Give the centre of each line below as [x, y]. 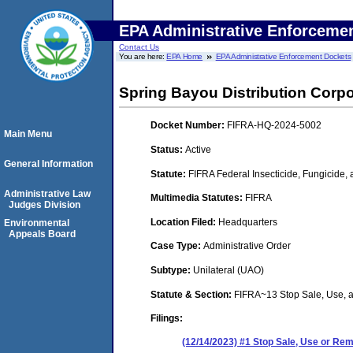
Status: [168, 149]
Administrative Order [247, 246]
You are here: [143, 56]
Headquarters [248, 222]
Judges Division [45, 205]
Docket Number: [189, 126]
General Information [48, 164]
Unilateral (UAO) [229, 270]
